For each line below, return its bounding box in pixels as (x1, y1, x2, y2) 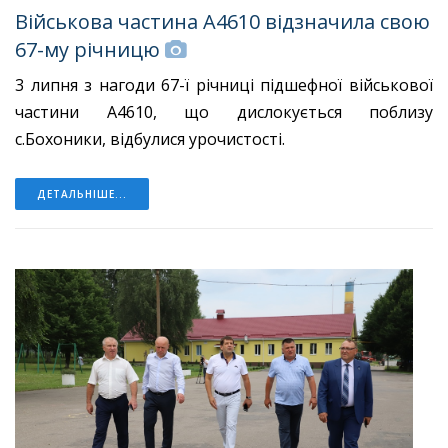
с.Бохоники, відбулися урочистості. (15, 127, 289, 150)
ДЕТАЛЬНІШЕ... (37, 186, 127, 201)
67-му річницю (15, 35, 160, 63)
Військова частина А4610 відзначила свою (15, 7, 430, 35)
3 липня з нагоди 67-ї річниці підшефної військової (15, 73, 433, 96)
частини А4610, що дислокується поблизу (15, 100, 433, 123)
